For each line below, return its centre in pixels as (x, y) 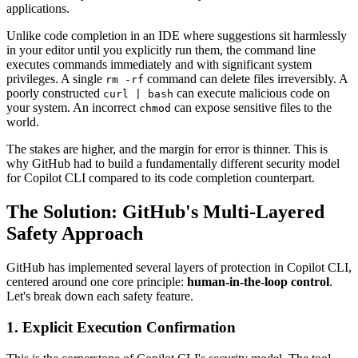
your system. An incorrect (73, 108)
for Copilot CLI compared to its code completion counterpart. (161, 178)
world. (23, 122)
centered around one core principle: (97, 282)
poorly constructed (55, 93)
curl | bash (138, 94)
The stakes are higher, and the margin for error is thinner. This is (167, 149)
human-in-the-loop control (258, 282)
